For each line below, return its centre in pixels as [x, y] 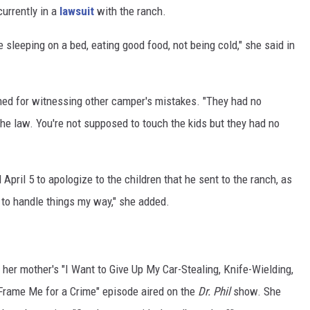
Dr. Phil [214, 292]
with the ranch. [130, 11]
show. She [256, 292]
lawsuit [77, 11]
